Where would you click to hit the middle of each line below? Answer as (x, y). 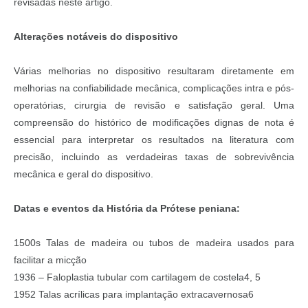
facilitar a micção (50, 260)
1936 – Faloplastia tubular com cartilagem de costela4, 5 (137, 277)
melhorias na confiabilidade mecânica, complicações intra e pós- (154, 88)
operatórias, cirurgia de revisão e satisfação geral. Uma (154, 106)
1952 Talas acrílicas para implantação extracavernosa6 (134, 295)
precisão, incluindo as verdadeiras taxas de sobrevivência (154, 157)
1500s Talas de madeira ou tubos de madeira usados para (154, 243)
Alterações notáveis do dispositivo (96, 36)
